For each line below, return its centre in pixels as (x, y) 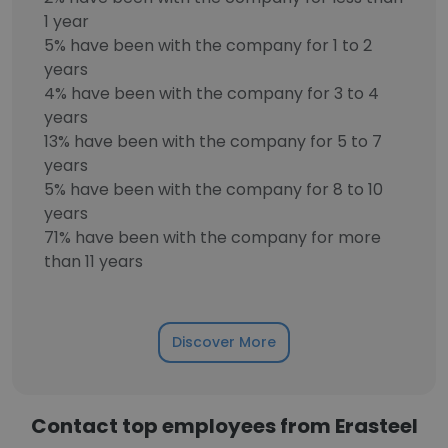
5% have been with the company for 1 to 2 (208, 45)
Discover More (224, 342)
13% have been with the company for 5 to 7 (213, 141)
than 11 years (93, 261)
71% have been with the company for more (212, 237)
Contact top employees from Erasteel (224, 426)
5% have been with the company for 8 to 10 (213, 189)
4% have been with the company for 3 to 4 (211, 93)
